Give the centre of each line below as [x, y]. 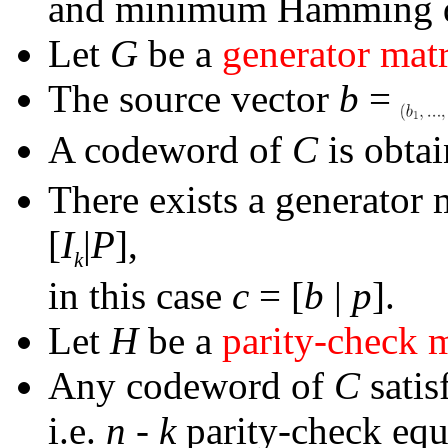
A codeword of [170, 149]
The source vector [193, 98]
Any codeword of [191, 386]
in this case [140, 296]
